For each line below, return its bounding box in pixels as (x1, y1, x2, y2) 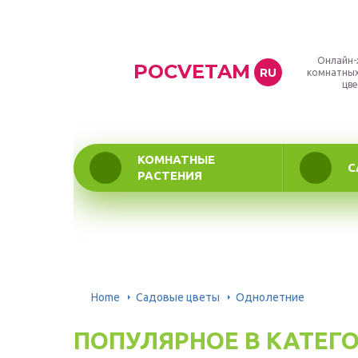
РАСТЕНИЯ (137, 169, 202, 182)
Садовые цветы (136, 290, 220, 304)
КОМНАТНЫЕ (137, 153, 215, 166)
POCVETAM (133, 60, 250, 83)
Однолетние (236, 290, 304, 304)
